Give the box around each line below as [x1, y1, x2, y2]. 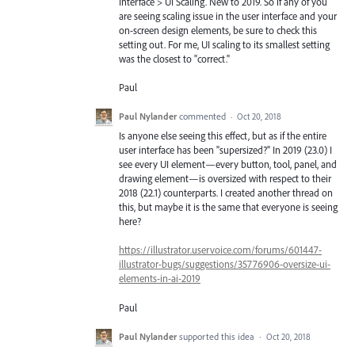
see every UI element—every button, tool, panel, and [119, 158, 337, 171]
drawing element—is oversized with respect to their [119, 172, 331, 185]
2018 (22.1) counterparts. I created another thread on [119, 186, 333, 200]
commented [179, 110, 228, 123]
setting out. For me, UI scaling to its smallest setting [119, 37, 330, 51]
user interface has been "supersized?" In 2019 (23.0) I [119, 143, 332, 157]
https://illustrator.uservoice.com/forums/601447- [119, 243, 322, 257]
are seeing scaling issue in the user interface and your [119, 9, 337, 22]
